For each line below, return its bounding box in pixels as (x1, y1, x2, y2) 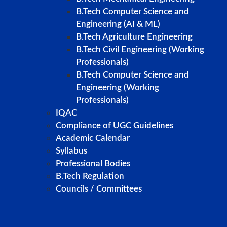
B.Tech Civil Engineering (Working (76, 45, 204, 54)
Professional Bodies (56, 159, 130, 168)
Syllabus (56, 146, 87, 156)
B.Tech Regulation (56, 172, 124, 181)
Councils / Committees (56, 184, 142, 194)
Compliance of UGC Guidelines (56, 121, 173, 130)
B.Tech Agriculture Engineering (76, 32, 193, 42)
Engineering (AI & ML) (76, 20, 160, 29)
